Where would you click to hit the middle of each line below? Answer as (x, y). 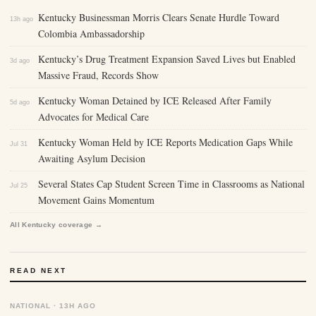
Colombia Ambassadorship (91, 34)
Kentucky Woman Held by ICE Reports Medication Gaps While (165, 142)
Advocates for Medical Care (93, 117)
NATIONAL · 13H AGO (53, 306)
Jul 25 (19, 186)
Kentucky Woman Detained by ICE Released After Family (155, 101)
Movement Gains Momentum (96, 200)
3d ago (20, 61)
